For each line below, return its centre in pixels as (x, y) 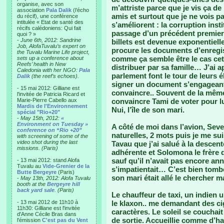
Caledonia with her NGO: (48, 70)
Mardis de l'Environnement (52, 106)
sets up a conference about (50, 58)
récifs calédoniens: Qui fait (49, 28)
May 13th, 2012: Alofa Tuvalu (55, 178)
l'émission (29, 220)
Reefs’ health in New (41, 64)
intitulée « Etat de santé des (50, 22)
